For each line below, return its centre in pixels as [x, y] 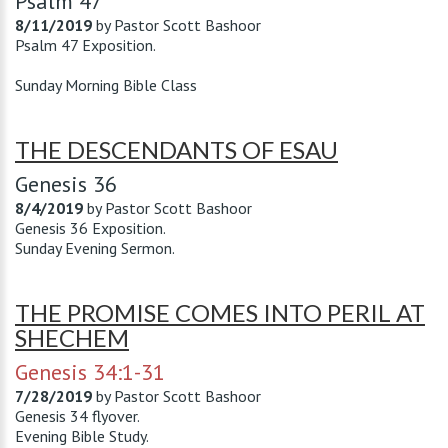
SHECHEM [72, 337]
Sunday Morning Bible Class [106, 85]
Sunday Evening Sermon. [95, 248]
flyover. [114, 416]
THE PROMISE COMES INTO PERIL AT [220, 312]
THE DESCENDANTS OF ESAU [176, 149]
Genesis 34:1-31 [90, 372]
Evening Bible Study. [82, 436]
